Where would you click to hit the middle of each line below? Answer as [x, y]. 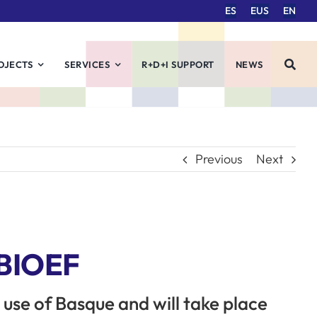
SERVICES [87, 64]
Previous [219, 159]
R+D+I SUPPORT [178, 64]
